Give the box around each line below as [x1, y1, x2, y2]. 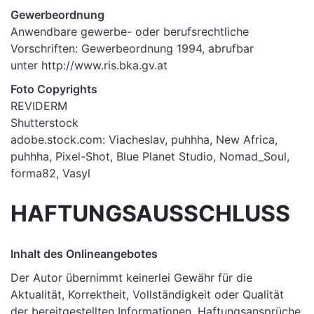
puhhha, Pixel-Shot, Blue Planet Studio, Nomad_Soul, [11, 149, 289, 163]
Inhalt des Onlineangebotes [11, 247, 158, 261]
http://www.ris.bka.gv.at [41, 58, 168, 72]
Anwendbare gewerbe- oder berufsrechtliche [11, 25, 249, 39]
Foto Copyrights [11, 82, 97, 96]
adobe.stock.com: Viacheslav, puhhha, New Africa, [11, 132, 278, 146]
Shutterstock [11, 116, 78, 130]
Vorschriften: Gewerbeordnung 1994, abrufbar [11, 41, 254, 55]
